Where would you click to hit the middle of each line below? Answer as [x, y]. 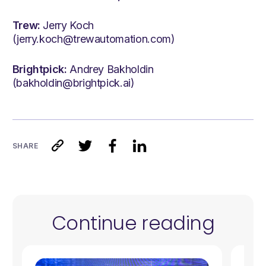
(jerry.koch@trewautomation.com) [94, 39]
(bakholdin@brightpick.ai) [73, 83]
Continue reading [133, 223]
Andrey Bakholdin [110, 69]
